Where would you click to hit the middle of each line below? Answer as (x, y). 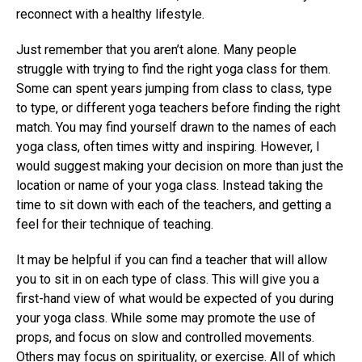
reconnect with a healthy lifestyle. (110, 14)
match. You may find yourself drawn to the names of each (176, 127)
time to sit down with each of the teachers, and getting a (174, 204)
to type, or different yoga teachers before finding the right (178, 107)
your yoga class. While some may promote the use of (166, 318)
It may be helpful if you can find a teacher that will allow (172, 259)
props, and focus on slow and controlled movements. (165, 337)
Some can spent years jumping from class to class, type (174, 88)
